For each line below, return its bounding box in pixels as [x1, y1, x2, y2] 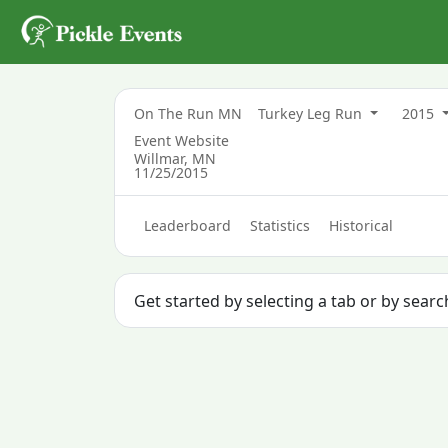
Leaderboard [143, 216, 231, 236]
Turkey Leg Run [258, 104, 367, 124]
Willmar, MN [134, 149, 217, 169]
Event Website [134, 131, 230, 151]
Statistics [249, 216, 310, 236]
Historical [329, 216, 394, 236]
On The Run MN [134, 104, 243, 124]
